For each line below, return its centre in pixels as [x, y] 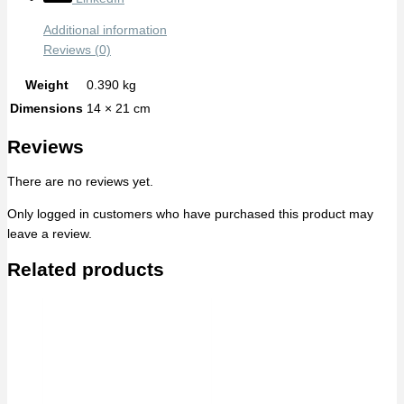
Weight [46, 85]
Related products [86, 269]
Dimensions [46, 108]
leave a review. [50, 234]
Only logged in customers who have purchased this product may [190, 214]
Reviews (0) [77, 50]
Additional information [105, 31]
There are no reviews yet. [80, 182]
